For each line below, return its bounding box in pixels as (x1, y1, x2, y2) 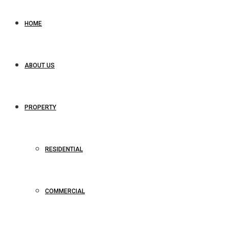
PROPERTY (25, 104, 56, 111)
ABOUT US (25, 62, 55, 69)
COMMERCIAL (45, 188, 85, 195)
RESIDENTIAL (45, 146, 83, 153)
